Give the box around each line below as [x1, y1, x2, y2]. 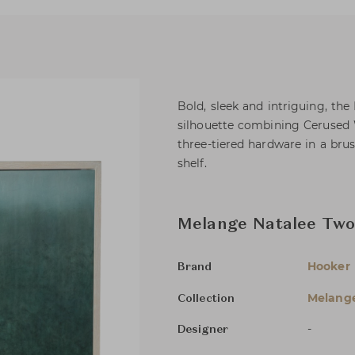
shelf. [177, 156, 207, 170]
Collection [177, 293, 235, 304]
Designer [177, 324, 228, 335]
